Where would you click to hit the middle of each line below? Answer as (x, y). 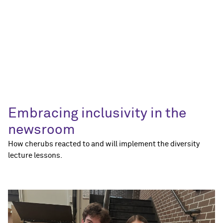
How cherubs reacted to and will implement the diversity (104, 144)
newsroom (42, 130)
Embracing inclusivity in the (97, 113)
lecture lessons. (35, 155)
